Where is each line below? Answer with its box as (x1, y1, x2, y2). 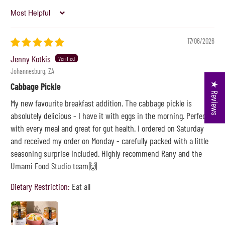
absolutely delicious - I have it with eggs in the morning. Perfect (11, 109, 209, 121)
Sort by (10, 12, 28, 21)
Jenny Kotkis (11, 53, 51, 65)
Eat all (72, 180, 91, 192)
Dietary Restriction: (11, 180, 70, 192)
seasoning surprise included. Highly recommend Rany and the (11, 147, 202, 159)
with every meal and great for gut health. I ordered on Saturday (11, 122, 204, 134)
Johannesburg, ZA (11, 66, 55, 75)
